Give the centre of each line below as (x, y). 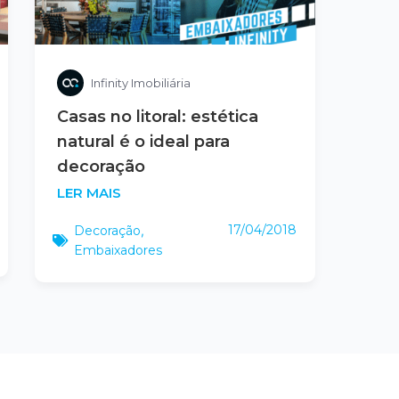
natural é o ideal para (143, 141)
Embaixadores (118, 250)
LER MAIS (89, 192)
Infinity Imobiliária (140, 82)
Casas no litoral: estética (157, 116)
